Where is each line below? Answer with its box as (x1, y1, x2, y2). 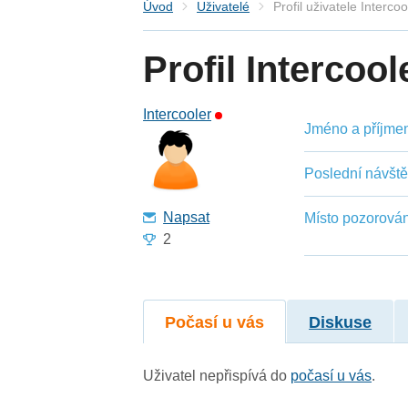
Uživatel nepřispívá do (143, 367, 291, 383)
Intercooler (143, 107, 212, 123)
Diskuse (309, 312, 372, 331)
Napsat (163, 209, 210, 226)
